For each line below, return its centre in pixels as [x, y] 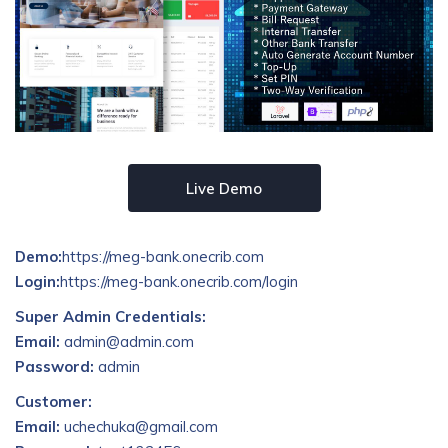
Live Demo [224, 188]
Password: [54, 366]
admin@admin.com [127, 341]
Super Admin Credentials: [110, 316]
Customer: [53, 401]
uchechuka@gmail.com [139, 426]
